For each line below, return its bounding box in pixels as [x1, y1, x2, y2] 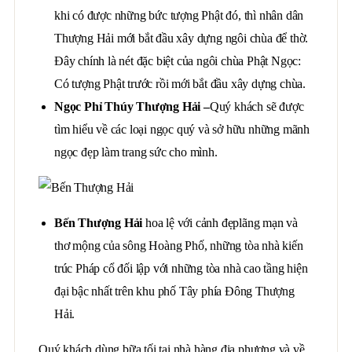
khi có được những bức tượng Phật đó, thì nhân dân [54, 9, 304, 22]
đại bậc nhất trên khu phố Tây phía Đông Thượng [54, 284, 295, 298]
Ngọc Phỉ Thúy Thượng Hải [54, 100, 201, 113]
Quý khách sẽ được [209, 100, 304, 113]
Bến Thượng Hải [54, 216, 143, 229]
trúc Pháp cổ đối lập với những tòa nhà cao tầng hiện [54, 262, 308, 275]
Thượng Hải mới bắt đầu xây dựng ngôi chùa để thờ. [54, 31, 309, 45]
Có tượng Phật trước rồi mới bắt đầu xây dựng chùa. [54, 77, 306, 90]
